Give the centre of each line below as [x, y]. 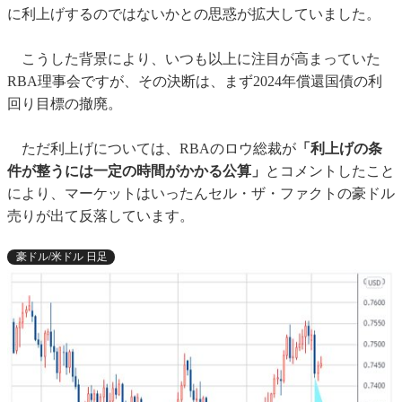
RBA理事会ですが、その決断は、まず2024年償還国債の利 [195, 81]
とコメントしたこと [330, 170]
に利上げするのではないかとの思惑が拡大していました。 [194, 13]
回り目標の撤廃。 [65, 103]
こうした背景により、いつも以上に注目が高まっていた [194, 58]
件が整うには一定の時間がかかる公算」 [136, 170]
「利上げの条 [339, 148]
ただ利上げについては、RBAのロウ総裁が [152, 148]
